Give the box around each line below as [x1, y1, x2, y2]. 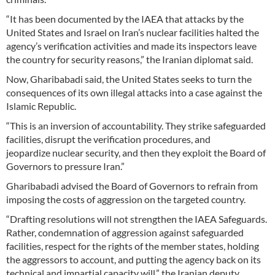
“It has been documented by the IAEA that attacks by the [6, 12, 244, 25]
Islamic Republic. [6, 99, 76, 112]
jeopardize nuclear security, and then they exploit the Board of [6, 146, 266, 158]
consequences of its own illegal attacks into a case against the [6, 86, 262, 98]
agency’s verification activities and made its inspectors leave [6, 39, 257, 52]
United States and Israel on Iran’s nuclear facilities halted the [6, 26, 259, 38]
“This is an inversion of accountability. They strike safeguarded [6, 119, 266, 131]
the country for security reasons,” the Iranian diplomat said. [6, 53, 253, 65]
